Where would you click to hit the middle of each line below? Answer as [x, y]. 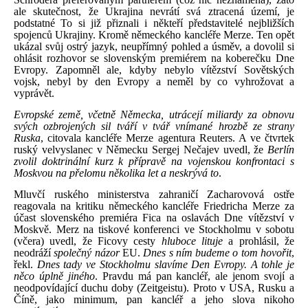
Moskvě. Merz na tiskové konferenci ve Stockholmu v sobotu [154, 229]
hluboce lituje [192, 241]
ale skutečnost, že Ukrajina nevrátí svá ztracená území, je [154, 11]
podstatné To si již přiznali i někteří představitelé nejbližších [154, 23]
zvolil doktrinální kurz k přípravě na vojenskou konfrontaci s [154, 161]
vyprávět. [34, 93]
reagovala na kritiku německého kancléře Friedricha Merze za [154, 206]
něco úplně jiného [54, 276]
